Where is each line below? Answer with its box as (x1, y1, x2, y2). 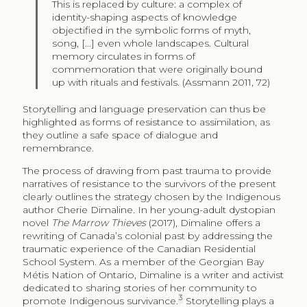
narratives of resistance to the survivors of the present (22, 177, 276, 190)
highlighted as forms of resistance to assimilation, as (22, 115, 270, 128)
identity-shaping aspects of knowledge (52, 10, 238, 23)
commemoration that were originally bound (52, 62, 263, 75)
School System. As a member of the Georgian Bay (22, 255, 264, 268)
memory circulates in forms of (52, 49, 196, 62)
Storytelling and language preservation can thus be (22, 102, 266, 115)
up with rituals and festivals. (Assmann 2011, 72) (52, 75, 271, 88)
